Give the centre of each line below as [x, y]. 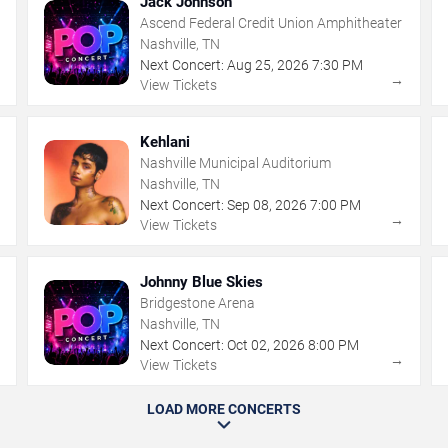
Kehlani [165, 141]
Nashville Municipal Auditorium [236, 162]
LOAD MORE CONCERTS [224, 408]
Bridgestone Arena [198, 302]
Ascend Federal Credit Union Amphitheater [271, 22]
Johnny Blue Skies [202, 281]
